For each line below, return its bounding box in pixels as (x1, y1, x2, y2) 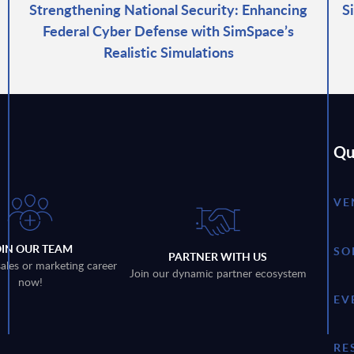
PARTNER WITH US (168, 249, 268, 265)
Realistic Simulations (103, 41, 234, 62)
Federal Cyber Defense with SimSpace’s (43, 20, 294, 40)
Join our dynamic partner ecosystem (129, 265, 307, 281)
